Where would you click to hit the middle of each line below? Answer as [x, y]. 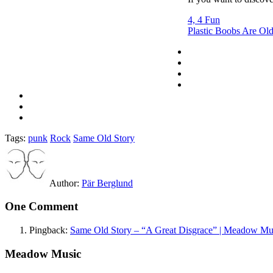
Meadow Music [43, 253]
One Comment [41, 207]
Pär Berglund [107, 183]
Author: [66, 183]
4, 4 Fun [204, 19]
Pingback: [50, 230]
